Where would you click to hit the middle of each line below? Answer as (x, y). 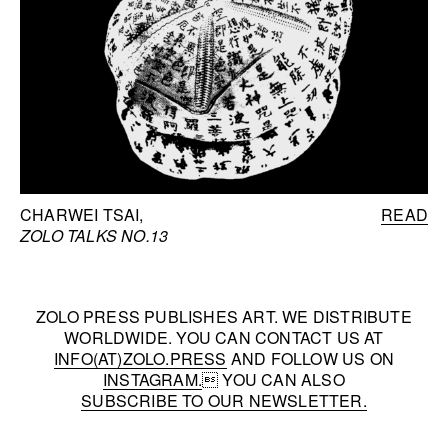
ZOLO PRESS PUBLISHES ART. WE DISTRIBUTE (224, 317)
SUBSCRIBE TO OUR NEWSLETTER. (224, 401)
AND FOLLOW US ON (310, 359)
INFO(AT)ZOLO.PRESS (140, 359)
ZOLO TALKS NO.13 (94, 236)
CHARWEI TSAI (80, 215)
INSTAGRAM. (153, 380)
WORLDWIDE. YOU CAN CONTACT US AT (224, 338)
